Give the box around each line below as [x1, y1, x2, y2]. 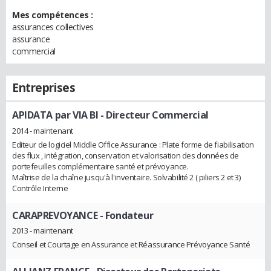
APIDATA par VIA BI [12, 108, 99, 122]
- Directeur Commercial [98, 108, 209, 122]
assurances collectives [12, 21, 94, 33]
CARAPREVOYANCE [12, 208, 98, 222]
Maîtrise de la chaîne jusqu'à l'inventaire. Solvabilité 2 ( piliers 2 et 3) [12, 171, 241, 183]
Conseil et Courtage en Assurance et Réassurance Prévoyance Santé [12, 239, 250, 250]
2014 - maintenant [12, 125, 73, 136]
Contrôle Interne [12, 182, 68, 194]
